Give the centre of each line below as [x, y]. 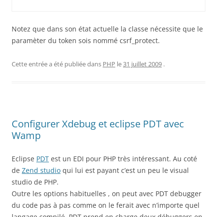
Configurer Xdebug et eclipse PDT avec [98, 124]
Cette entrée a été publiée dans [57, 64]
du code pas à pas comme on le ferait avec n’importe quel [106, 205]
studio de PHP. [35, 182]
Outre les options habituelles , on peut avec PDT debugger [107, 194]
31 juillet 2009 [142, 64]
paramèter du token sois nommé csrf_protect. [86, 40]
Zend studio [41, 170]
